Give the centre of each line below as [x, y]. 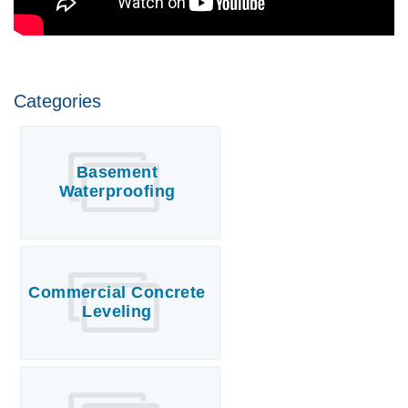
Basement [117, 172]
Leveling [117, 311]
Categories [57, 101]
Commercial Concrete [117, 292]
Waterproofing [117, 191]
